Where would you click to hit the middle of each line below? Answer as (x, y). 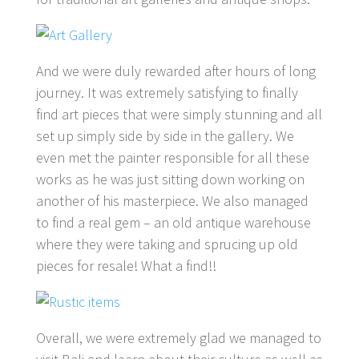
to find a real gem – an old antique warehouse (173, 222)
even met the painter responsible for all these (172, 157)
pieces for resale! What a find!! (126, 265)
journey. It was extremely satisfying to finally (167, 92)
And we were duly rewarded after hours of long (175, 71)
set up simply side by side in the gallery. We (165, 135)
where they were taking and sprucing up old (167, 244)
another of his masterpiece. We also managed (172, 200)
